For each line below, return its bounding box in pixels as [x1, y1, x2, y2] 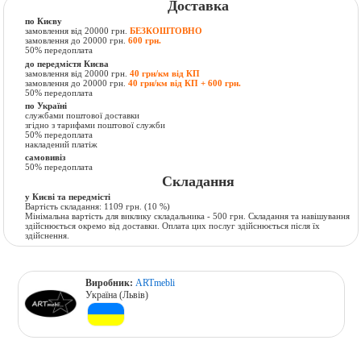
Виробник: [85, 276, 136, 288]
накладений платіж [25, 139, 98, 149]
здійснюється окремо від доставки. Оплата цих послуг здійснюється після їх [25, 221, 321, 231]
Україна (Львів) [85, 288, 149, 301]
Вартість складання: [25, 201, 105, 212]
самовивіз [25, 152, 66, 163]
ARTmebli [135, 276, 176, 288]
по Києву [25, 16, 63, 27]
